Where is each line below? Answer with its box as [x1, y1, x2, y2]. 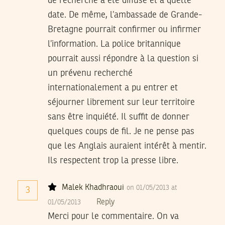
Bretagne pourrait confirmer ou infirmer [48, 25, 201, 35]
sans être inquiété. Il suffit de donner [48, 113, 189, 122]
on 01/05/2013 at [127, 184, 177, 192]
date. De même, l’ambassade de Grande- [48, 11, 202, 20]
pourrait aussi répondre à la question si [48, 54, 198, 64]
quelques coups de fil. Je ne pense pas [48, 127, 194, 137]
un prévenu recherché [48, 69, 133, 78]
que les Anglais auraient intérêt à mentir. [48, 142, 206, 151]
